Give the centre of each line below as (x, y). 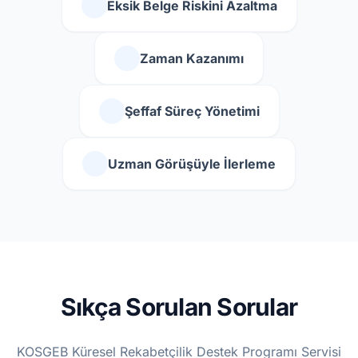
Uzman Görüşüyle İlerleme (192, 164)
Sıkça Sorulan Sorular (179, 307)
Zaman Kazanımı (192, 58)
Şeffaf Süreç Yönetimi (192, 111)
